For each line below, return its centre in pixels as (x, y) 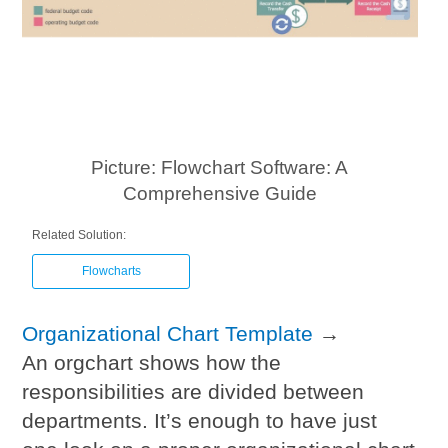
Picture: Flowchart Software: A (220, 167)
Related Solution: (79, 234)
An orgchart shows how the (152, 362)
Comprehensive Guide (219, 193)
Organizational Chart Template (168, 333)
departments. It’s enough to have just (200, 420)
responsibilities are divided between (193, 391)
